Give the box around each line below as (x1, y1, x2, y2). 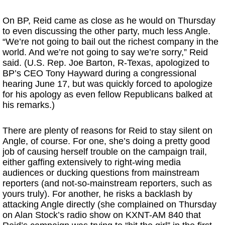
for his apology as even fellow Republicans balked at (3, 89, 212, 99)
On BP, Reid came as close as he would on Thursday (3, 16, 215, 26)
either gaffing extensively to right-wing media (3, 157, 181, 167)
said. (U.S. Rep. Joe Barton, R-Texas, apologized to (3, 58, 209, 68)
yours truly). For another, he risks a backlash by (3, 189, 192, 199)
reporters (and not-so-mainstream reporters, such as (3, 178, 212, 188)
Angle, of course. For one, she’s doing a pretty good (3, 136, 210, 146)
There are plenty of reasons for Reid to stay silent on (3, 126, 212, 136)
